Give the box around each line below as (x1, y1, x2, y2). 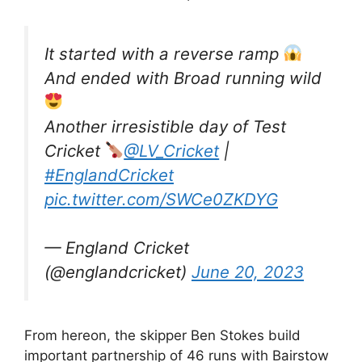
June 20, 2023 (192, 262, 304, 283)
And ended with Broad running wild (44, 67, 322, 88)
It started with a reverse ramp (44, 43, 284, 64)
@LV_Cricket (124, 140, 220, 161)
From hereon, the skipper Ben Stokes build (24, 326, 301, 343)
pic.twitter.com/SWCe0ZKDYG (44, 188, 278, 209)
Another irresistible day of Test (44, 116, 286, 137)
